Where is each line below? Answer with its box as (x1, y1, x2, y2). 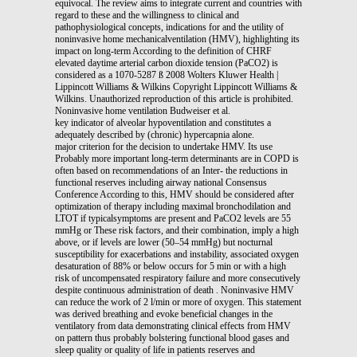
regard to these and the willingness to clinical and (55, 9, 239, 21)
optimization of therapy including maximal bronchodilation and (55, 200, 291, 212)
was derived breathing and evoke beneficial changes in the (55, 308, 273, 320)
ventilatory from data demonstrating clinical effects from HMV (55, 320, 291, 331)
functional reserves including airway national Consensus (55, 176, 267, 188)
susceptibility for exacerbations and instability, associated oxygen (55, 248, 299, 260)
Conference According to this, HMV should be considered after (55, 188, 294, 200)
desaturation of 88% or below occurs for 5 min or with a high (55, 260, 286, 272)
